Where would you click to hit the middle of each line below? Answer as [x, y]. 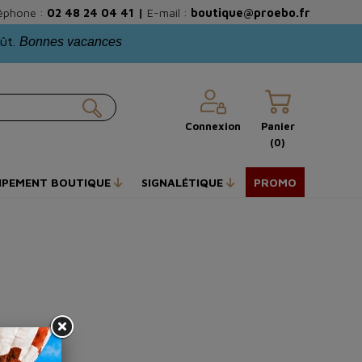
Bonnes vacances [71, 42]
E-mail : [166, 12]
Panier [278, 126]
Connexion [213, 126]
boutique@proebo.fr [250, 12]
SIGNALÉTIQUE [184, 182]
